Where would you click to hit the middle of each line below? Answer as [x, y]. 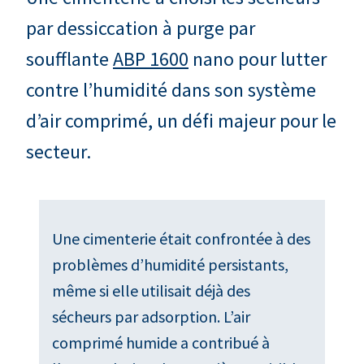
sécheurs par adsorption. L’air [151, 316]
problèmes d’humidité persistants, [170, 264]
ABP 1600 [151, 58]
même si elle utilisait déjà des [151, 290]
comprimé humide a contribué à [161, 342]
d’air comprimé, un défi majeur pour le [181, 120]
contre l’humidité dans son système [171, 89]
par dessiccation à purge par [141, 28]
